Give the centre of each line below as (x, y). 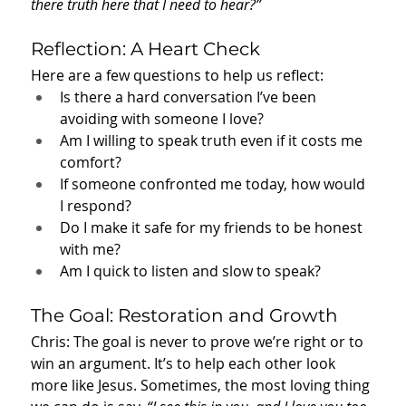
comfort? (91, 163)
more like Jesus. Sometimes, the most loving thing (202, 386)
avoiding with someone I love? (162, 119)
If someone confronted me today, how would (214, 184)
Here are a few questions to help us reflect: (177, 76)
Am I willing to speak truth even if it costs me (213, 141)
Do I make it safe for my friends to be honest (213, 228)
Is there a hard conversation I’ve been (190, 97)
